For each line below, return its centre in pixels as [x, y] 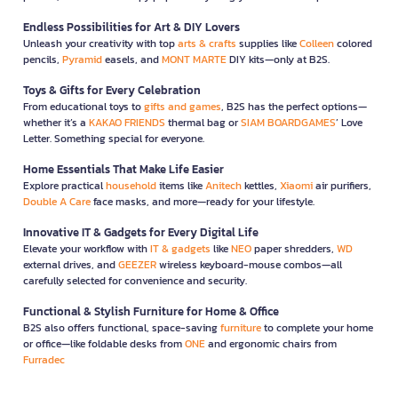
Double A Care [57, 201]
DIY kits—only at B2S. [278, 59]
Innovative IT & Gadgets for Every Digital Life [141, 232]
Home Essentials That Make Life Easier [123, 169]
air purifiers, [342, 185]
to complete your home [317, 327]
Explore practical [64, 185]
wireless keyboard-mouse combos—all [249, 264]
